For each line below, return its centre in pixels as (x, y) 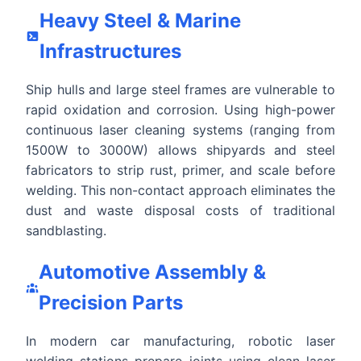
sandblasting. (66, 230)
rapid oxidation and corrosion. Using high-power (180, 109)
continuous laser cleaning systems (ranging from (180, 129)
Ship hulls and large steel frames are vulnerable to (180, 89)
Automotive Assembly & (152, 272)
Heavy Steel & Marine (140, 20)
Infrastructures (110, 51)
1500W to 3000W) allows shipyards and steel (180, 149)
